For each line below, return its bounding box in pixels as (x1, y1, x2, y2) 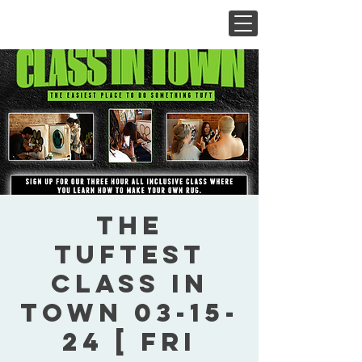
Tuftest (53, 238, 205, 271)
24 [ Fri (62, 326, 196, 358)
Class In (50, 267, 208, 300)
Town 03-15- (19, 297, 239, 329)
